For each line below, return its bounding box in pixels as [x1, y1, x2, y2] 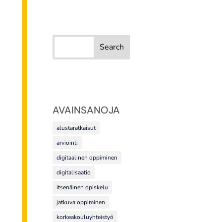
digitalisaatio [56, 168, 91, 177]
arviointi [56, 139, 78, 147]
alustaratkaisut [56, 124, 96, 132]
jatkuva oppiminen [56, 198, 106, 207]
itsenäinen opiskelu [56, 183, 109, 192]
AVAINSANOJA [53, 104, 120, 117]
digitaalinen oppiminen [56, 154, 118, 162]
